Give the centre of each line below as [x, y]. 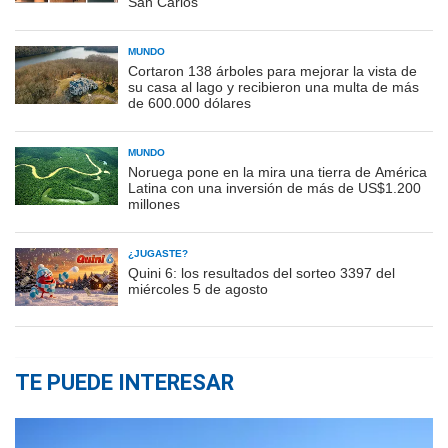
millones [154, 203]
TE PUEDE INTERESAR [124, 382]
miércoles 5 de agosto [198, 288]
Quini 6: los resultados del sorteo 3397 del [261, 272]
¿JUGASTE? [158, 253]
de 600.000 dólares [189, 102]
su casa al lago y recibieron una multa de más [273, 86]
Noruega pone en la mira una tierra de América [277, 171]
